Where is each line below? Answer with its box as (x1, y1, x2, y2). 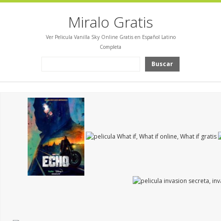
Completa (100, 43, 121, 50)
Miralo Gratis (68, 12, 153, 32)
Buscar (151, 60, 173, 68)
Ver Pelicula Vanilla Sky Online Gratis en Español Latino (45, 34, 176, 40)
